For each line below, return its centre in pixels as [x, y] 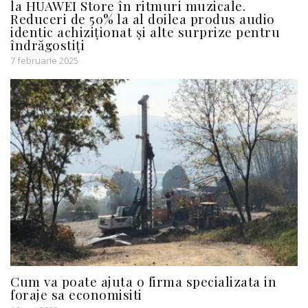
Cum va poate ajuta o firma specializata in [143, 281]
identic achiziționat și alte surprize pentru [145, 31]
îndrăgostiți [47, 44]
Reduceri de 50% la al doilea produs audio [143, 18]
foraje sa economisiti [76, 294]
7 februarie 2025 [44, 60]
